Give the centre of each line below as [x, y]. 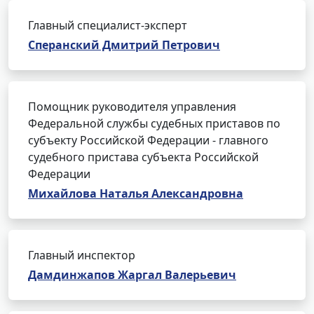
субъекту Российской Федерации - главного [148, 140]
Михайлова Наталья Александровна [136, 193]
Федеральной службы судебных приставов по [154, 123]
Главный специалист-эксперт [108, 25]
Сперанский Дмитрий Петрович [124, 45]
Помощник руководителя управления [132, 107]
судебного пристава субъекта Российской [143, 157]
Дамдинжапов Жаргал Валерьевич [132, 275]
